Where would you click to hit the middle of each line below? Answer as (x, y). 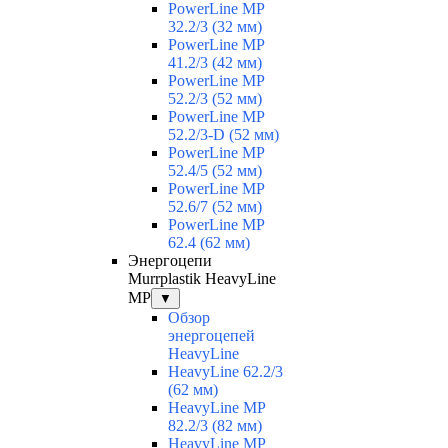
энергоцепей (211, 336)
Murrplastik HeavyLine (202, 279)
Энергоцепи (170, 261)
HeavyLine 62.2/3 (225, 372)
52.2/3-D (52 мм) (223, 135)
